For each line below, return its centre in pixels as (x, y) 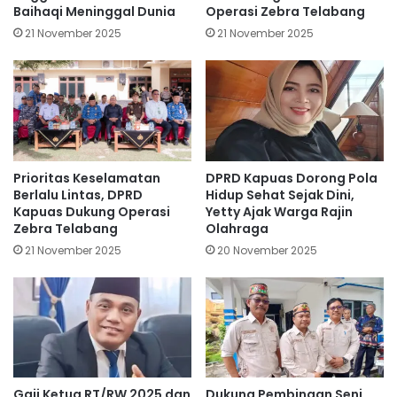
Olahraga (237, 228)
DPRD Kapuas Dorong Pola (292, 178)
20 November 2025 (267, 250)
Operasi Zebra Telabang (285, 12)
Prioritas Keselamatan (87, 178)
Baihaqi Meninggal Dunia (94, 12)
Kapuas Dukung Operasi (92, 211)
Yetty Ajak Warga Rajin (279, 211)
